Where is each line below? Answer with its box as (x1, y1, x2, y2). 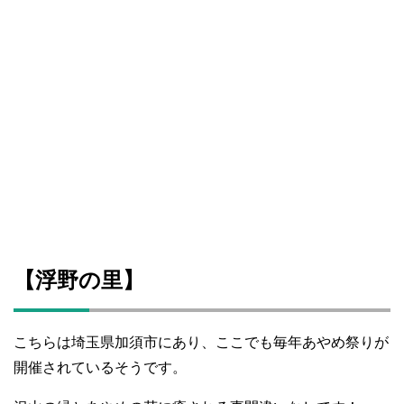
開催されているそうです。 (14, 359, 187, 375)
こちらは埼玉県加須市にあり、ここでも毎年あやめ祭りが (14, 334, 389, 350)
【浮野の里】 (14, 267, 144, 292)
